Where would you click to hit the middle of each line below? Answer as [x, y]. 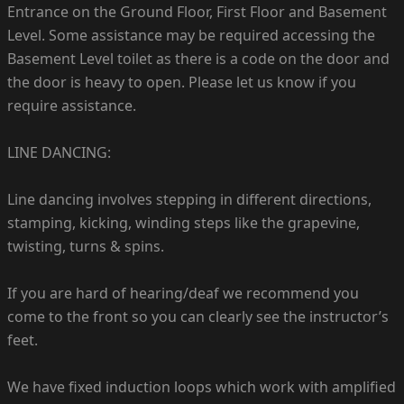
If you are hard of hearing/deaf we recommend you [183, 293]
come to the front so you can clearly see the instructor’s [198, 316]
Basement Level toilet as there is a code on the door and [198, 58]
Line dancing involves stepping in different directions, [189, 199]
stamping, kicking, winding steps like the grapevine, [184, 222]
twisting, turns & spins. [86, 246]
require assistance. [72, 105]
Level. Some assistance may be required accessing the [191, 35]
